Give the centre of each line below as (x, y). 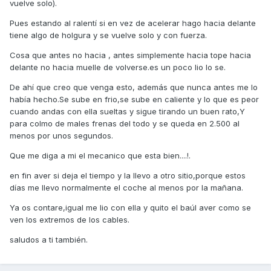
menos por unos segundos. (61, 136)
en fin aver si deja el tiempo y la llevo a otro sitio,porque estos (128, 176)
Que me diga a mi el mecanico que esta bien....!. (100, 156)
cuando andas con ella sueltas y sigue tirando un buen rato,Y (127, 112)
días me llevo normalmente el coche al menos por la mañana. (126, 188)
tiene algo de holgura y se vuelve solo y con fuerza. (108, 35)
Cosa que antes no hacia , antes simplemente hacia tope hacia (130, 55)
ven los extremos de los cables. (70, 220)
